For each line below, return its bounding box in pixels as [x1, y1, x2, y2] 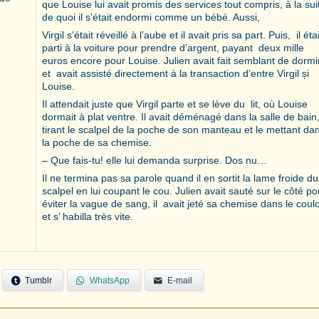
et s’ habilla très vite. [42, 210, 133, 222]
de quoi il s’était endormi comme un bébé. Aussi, [42, 11, 260, 23]
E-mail [167, 275, 192, 286]
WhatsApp [90, 275, 130, 286]
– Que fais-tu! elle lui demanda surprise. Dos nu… [42, 154, 267, 166]
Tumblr [25, 275, 52, 286]
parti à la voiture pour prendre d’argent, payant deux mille [42, 41, 304, 53]
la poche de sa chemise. [42, 136, 152, 148]
